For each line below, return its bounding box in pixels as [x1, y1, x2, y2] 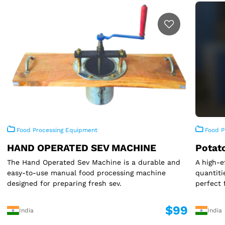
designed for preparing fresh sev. [7, 179, 122, 187]
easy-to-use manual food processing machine [7, 168, 166, 177]
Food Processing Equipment [15, 126, 97, 134]
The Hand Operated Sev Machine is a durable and [7, 158, 180, 166]
